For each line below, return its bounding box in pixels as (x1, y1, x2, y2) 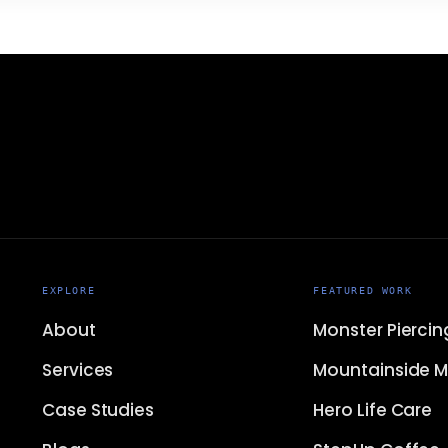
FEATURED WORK (313, 285, 413, 297)
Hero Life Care (313, 398, 433, 423)
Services (42, 358, 114, 383)
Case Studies (42, 398, 155, 423)
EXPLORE (42, 285, 96, 297)
